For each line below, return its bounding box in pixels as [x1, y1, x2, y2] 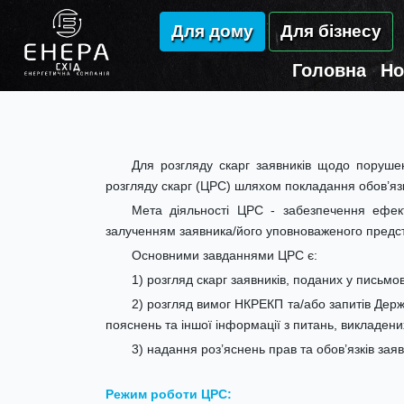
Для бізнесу [280, 22, 381, 41]
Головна [292, 60, 366, 81]
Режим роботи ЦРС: [106, 387, 232, 401]
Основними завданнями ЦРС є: [131, 248, 317, 262]
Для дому [171, 22, 253, 41]
